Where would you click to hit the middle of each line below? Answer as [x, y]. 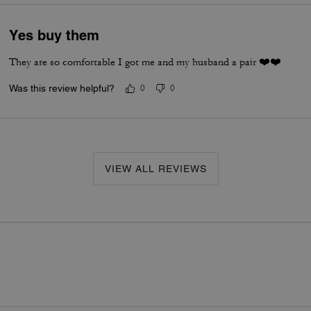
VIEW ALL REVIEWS [155, 168]
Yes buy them [54, 35]
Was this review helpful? [62, 88]
